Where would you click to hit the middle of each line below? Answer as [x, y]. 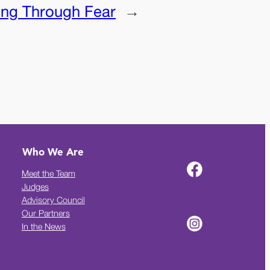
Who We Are [53, 152]
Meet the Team [48, 174]
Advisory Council [53, 200]
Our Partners [46, 213]
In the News [43, 227]
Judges [35, 187]
